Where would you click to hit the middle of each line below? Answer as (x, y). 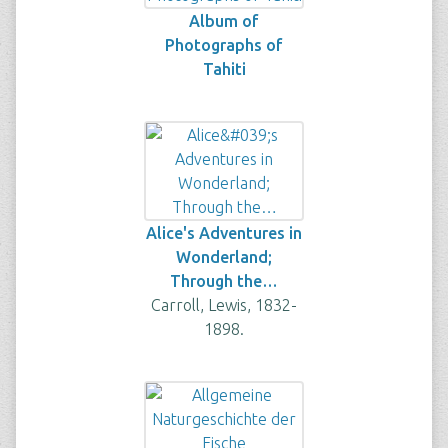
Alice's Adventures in (224, 233)
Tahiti (224, 69)
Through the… (224, 281)
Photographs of (224, 45)
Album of (224, 21)
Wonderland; (224, 257)
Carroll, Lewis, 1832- (224, 305)
